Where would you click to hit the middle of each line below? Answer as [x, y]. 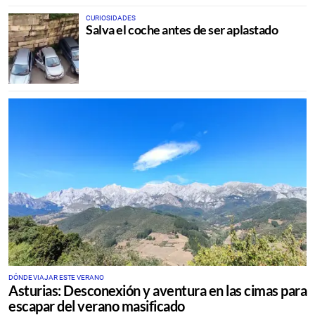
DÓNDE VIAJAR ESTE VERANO [56, 277]
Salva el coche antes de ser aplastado [182, 29]
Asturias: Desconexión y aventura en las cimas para [157, 290]
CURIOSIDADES [111, 18]
